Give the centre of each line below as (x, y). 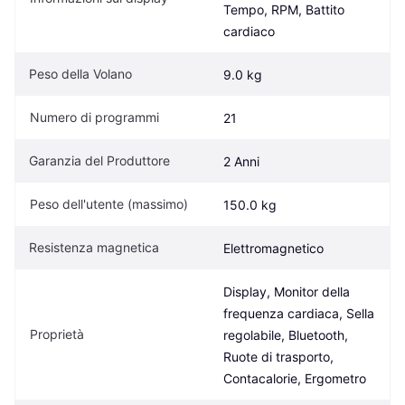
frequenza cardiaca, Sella (299, 313)
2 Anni (241, 161)
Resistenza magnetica (94, 247)
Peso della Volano (80, 73)
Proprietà (57, 334)
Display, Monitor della (287, 291)
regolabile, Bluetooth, (286, 334)
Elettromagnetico (273, 248)
